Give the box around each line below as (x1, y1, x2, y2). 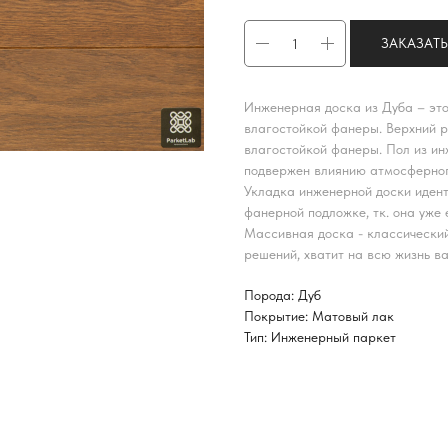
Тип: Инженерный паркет (244, 328, 396, 345)
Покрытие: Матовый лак (244, 307, 394, 324)
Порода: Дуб (244, 286, 321, 303)
